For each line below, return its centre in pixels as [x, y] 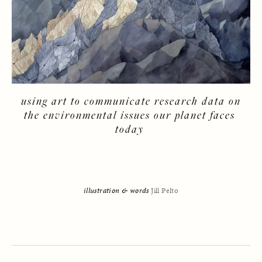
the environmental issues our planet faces [129, 115]
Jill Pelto [165, 191]
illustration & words [117, 191]
